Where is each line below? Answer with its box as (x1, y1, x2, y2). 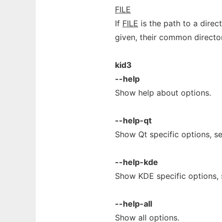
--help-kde (115, 157, 158, 167)
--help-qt (115, 115, 152, 125)
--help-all (115, 199, 152, 209)
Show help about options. (115, 88, 211, 98)
